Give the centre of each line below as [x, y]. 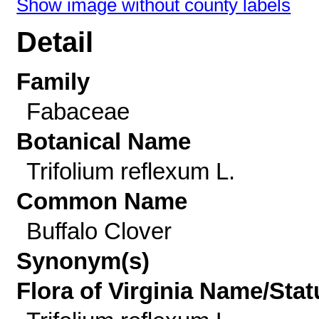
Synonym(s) [83, 261]
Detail [55, 42]
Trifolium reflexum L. [130, 171]
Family [53, 82]
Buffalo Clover [99, 231]
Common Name [102, 201]
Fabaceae [78, 111]
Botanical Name [104, 141]
